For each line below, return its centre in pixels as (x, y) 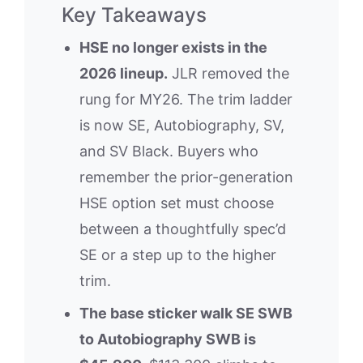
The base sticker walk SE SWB (186, 313)
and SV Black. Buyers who (169, 151)
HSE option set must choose (177, 203)
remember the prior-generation (186, 177)
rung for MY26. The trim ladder (186, 99)
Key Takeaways (134, 14)
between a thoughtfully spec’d (183, 228)
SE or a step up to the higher (178, 254)
